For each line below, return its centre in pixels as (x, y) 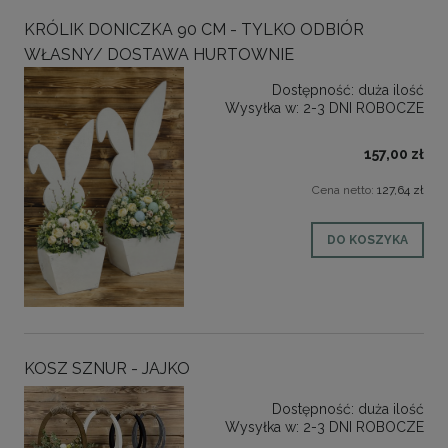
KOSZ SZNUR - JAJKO (107, 368)
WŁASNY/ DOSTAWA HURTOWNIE (159, 55)
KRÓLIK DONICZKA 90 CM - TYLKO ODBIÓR (194, 30)
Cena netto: (344, 190)
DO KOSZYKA (367, 240)
